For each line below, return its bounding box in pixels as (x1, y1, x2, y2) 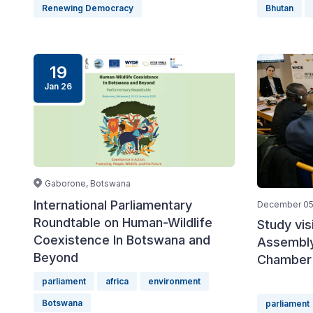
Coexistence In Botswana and (34, 233, 210, 247)
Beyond (34, 250, 78, 265)
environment (148, 276, 201, 286)
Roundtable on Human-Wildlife (34, 215, 212, 230)
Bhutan (265, 3, 293, 13)
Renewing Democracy (42, 3, 133, 13)
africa (105, 276, 129, 286)
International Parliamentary (34, 198, 192, 212)
